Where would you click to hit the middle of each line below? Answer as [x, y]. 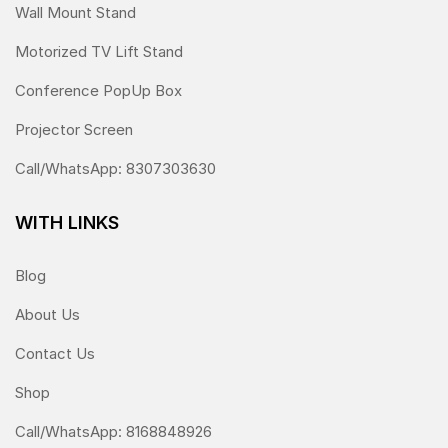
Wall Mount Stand [75, 13]
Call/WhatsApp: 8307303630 [115, 169]
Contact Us [55, 354]
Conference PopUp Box [98, 91]
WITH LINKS [67, 223]
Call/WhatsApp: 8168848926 [113, 432]
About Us [47, 315]
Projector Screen [74, 130]
